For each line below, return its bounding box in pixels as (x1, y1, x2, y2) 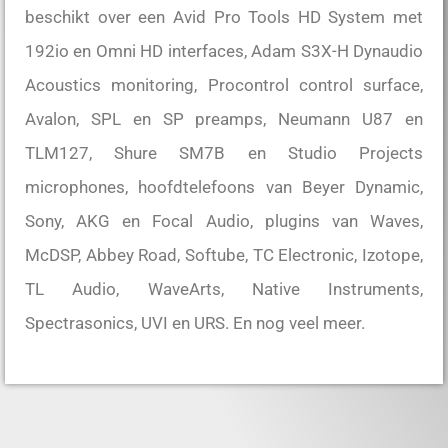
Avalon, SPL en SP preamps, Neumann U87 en (25, 109, 423, 130)
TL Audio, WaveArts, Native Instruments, (25, 279, 423, 300)
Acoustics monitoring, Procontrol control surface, (25, 75, 423, 96)
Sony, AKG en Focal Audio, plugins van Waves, (25, 211, 423, 232)
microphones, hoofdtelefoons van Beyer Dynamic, (25, 177, 423, 198)
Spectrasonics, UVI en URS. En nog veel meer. (25, 313, 365, 334)
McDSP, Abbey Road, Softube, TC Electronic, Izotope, (25, 245, 423, 266)
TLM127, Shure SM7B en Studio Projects (25, 143, 423, 164)
